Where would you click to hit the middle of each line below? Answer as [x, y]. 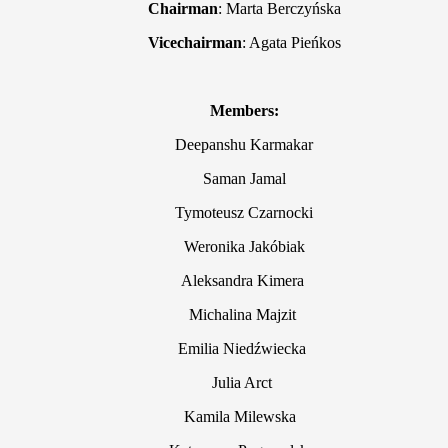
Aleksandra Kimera [244, 280]
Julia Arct [244, 382]
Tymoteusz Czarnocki [244, 212]
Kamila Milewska [244, 416]
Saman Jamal [244, 178]
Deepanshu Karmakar [244, 144]
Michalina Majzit [244, 314]
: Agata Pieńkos [291, 42]
